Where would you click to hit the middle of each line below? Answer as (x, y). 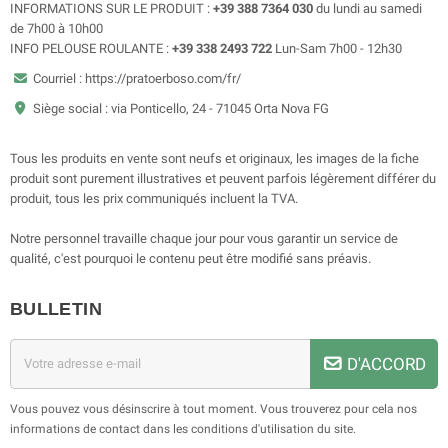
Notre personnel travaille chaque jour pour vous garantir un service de (204, 238)
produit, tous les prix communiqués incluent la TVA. (154, 198)
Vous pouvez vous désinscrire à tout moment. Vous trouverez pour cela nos (213, 408)
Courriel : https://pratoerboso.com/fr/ (135, 78)
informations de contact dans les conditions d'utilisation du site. (183, 428)
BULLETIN (56, 308)
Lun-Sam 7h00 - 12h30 (337, 48)
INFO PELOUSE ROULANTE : (91, 48)
